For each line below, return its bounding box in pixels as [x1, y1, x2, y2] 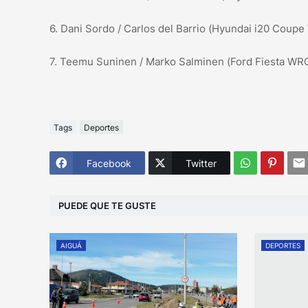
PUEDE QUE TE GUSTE [58, 199, 156, 211]
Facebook [87, 157, 131, 169]
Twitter [186, 157, 217, 169]
